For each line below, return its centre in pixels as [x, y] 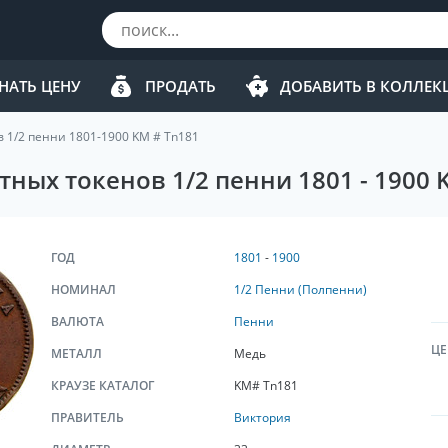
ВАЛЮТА [77, 321]
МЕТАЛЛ [76, 353]
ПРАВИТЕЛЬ [87, 417]
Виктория [262, 417]
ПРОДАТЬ [180, 86]
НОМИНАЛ [83, 289]
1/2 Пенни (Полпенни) [300, 289]
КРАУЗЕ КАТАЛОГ [102, 385]
